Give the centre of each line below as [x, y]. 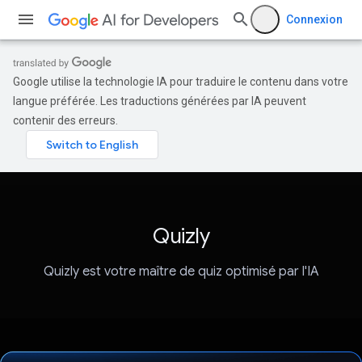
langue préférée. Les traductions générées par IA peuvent [160, 101]
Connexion [314, 19]
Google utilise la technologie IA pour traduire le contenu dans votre [181, 82]
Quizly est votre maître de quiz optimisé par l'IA [181, 272]
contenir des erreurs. [65, 120]
